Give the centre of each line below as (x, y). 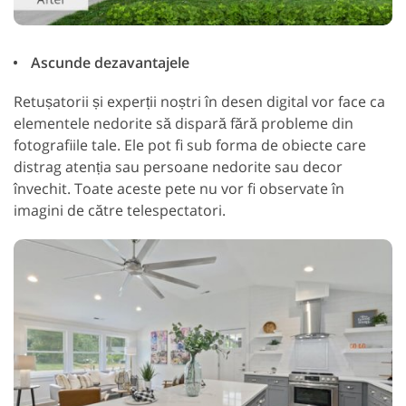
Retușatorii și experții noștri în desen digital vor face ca (199, 101)
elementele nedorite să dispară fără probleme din (184, 123)
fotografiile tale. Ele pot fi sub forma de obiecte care (190, 145)
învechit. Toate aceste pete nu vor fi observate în (179, 188)
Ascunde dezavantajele (108, 62)
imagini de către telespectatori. (120, 210)
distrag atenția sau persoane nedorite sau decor (178, 166)
